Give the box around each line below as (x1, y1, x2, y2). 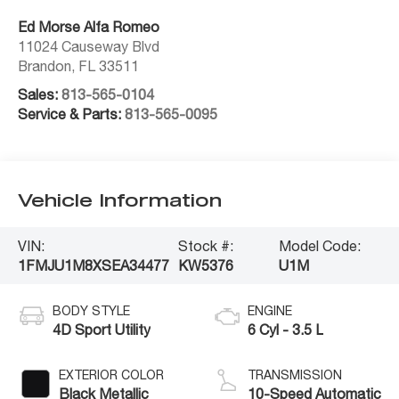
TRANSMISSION (248, 368, 342, 383)
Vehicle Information (18, 189, 223, 211)
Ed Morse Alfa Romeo (18, 19, 160, 36)
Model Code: (279, 238, 362, 255)
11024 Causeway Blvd (18, 38, 160, 55)
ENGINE (248, 304, 292, 319)
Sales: (18, 86, 62, 103)
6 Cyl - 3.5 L (248, 322, 323, 338)
